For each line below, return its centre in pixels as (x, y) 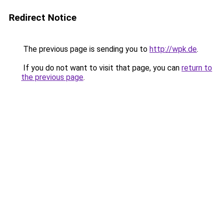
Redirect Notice (43, 18)
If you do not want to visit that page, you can (101, 68)
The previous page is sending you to (85, 49)
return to (197, 68)
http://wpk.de (173, 49)
